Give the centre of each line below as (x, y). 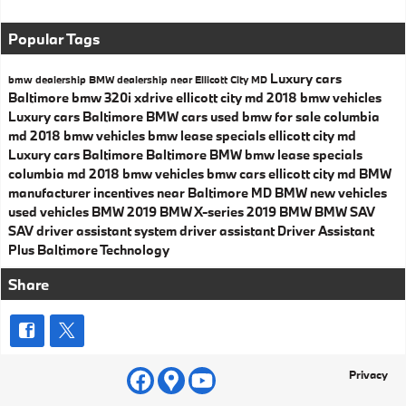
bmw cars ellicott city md (283, 173)
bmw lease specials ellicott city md (252, 135)
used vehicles (50, 211)
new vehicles (348, 192)
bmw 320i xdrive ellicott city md (169, 97)
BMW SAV (345, 211)
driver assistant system (108, 230)
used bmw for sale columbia (295, 116)
